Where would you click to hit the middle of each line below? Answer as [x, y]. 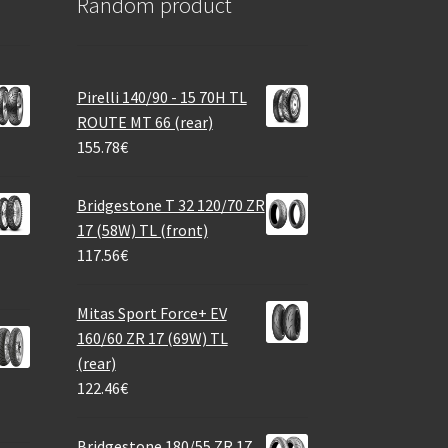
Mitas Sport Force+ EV [151, 312]
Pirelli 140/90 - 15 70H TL [161, 96]
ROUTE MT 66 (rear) [144, 121]
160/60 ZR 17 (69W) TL [152, 337]
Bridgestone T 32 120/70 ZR [170, 204]
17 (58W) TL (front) [142, 229]
